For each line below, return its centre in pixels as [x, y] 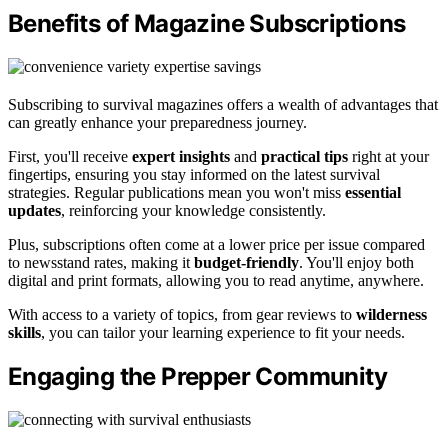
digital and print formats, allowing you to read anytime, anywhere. [216, 280]
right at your [388, 156]
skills [24, 332]
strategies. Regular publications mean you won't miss [176, 192]
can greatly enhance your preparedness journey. [157, 122]
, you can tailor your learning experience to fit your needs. [223, 332]
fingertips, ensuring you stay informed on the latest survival [194, 174]
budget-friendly [246, 262]
